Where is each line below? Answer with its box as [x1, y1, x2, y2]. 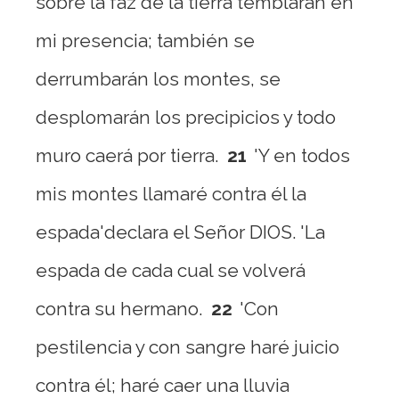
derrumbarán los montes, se [36, 68, 281, 90]
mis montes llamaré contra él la [36, 183, 306, 205]
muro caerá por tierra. [36, 144, 218, 167]
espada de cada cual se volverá [36, 259, 305, 281]
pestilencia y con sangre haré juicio [36, 336, 339, 358]
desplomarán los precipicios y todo [36, 106, 336, 128]
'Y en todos [254, 144, 350, 167]
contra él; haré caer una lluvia [36, 374, 289, 396]
